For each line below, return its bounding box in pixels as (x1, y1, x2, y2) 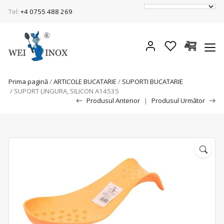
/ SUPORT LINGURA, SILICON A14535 (8, 86, 119, 95)
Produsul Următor (151, 96, 205, 105)
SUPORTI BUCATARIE (122, 77, 183, 86)
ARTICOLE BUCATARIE (53, 77, 116, 86)
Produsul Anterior (86, 96, 140, 105)
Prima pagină (8, 77, 48, 86)
